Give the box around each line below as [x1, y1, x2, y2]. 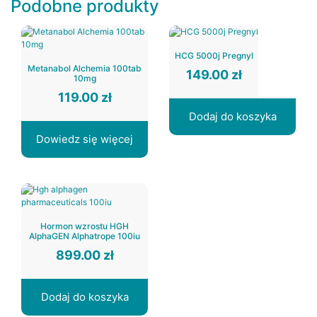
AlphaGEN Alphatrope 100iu [29, 231, 140, 241]
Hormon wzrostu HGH [40, 221, 129, 231]
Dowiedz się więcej [36, 132, 133, 146]
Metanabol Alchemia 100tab [28, 62, 142, 74]
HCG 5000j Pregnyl [174, 50, 253, 61]
